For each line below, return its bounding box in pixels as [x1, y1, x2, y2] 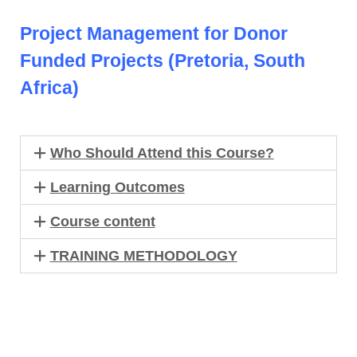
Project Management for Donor [20, 23, 288, 44]
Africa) [20, 77, 79, 98]
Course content [49, 214, 155, 229]
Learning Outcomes [49, 179, 185, 195]
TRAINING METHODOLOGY [49, 248, 237, 264]
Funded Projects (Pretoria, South [20, 50, 305, 71]
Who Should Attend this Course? [49, 145, 274, 161]
